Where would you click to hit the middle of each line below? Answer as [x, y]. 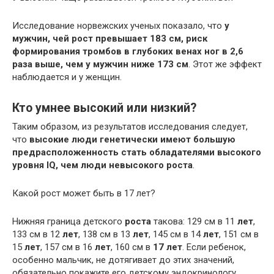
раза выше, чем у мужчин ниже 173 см [100, 64]
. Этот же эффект [225, 64]
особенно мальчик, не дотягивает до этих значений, [123, 260]
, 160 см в [132, 247]
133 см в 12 [37, 234]
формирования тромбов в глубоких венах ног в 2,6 [128, 51]
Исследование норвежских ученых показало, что [118, 25]
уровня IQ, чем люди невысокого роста [102, 165]
